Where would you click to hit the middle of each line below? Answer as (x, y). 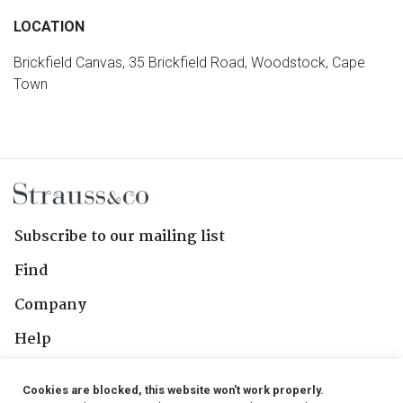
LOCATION (49, 27)
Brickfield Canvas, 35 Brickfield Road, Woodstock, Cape (189, 63)
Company (50, 306)
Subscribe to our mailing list (120, 237)
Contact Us (56, 374)
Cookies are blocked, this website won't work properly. (173, 390)
